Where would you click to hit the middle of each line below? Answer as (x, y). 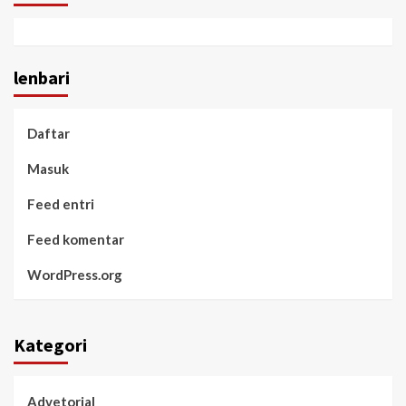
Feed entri (61, 203)
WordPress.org (75, 274)
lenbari (42, 77)
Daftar (48, 133)
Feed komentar (76, 239)
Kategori (50, 344)
